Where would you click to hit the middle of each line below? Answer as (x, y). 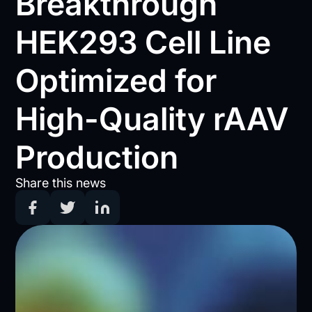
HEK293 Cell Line (143, 42)
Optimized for (116, 80)
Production (97, 157)
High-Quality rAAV (152, 119)
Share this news (61, 183)
